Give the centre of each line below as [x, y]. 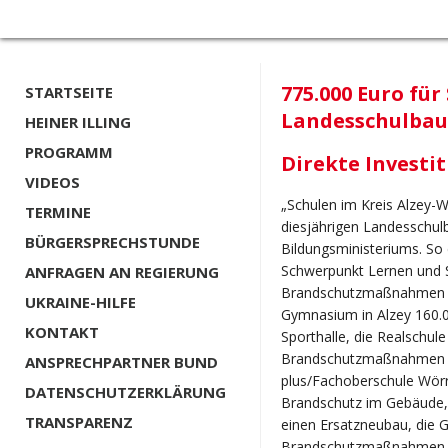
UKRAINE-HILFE [80, 302]
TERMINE [58, 212]
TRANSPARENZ [79, 422]
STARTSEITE [69, 92]
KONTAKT [62, 332]
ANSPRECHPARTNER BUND [121, 362]
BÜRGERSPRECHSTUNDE [112, 242]
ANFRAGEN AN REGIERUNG [122, 272]
